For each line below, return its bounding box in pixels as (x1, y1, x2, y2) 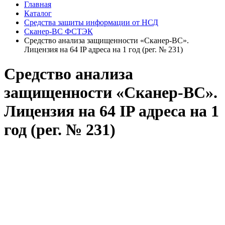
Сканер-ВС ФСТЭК (24, 27, 93, 36)
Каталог (24, 9, 52, 18)
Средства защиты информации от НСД (24, 18, 158, 27)
